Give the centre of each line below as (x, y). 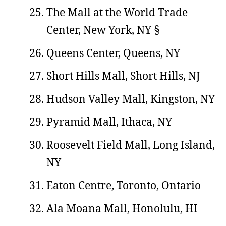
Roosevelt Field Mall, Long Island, (131, 145)
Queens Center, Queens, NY (113, 53)
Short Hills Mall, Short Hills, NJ (123, 76)
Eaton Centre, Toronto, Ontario (124, 185)
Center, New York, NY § (103, 30)
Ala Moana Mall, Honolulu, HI (122, 208)
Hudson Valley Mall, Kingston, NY (131, 99)
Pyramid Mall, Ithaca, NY (109, 122)
